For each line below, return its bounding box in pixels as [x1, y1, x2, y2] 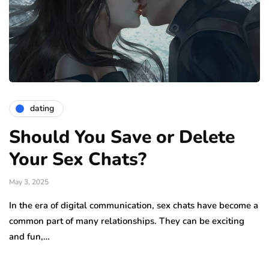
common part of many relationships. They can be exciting [9, 214, 244, 227]
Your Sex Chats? [9, 147, 147, 172]
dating [30, 103, 54, 115]
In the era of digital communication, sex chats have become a [9, 199, 258, 211]
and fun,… [9, 230, 50, 243]
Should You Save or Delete [9, 124, 235, 150]
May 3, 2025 [9, 177, 49, 187]
